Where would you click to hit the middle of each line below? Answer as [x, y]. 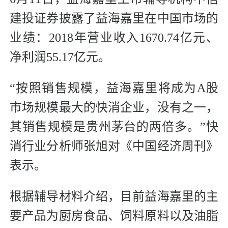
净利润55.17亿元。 [60, 57]
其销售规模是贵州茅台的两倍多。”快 [114, 127]
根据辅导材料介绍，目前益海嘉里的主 [114, 197]
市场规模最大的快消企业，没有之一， [114, 108]
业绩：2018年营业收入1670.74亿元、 [114, 38]
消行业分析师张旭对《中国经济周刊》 [114, 146]
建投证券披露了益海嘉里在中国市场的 [114, 19]
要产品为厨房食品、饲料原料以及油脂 [114, 216]
